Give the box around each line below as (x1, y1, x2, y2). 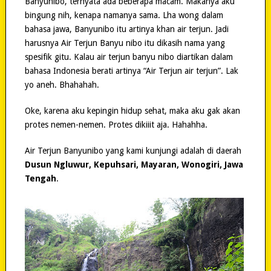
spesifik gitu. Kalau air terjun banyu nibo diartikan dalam (24, 51, 233, 62)
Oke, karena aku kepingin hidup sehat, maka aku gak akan (24, 105, 240, 116)
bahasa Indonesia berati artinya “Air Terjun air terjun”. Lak (24, 65, 238, 76)
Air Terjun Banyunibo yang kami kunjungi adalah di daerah (24, 145, 241, 155)
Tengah (24, 173, 56, 183)
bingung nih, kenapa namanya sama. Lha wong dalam (24, 10, 223, 20)
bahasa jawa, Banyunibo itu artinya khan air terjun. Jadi (24, 24, 229, 34)
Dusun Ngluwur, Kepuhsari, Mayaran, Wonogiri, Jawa (24, 159, 243, 169)
